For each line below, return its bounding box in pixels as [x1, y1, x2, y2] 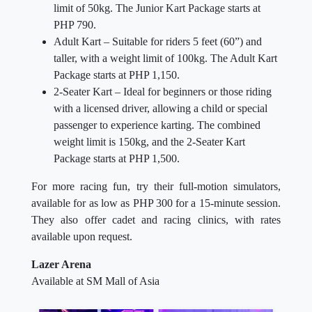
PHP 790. [54, 19, 96, 31]
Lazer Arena [31, 258, 91, 271]
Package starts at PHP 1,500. [54, 153, 180, 165]
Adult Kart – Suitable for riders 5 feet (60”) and [54, 36, 262, 48]
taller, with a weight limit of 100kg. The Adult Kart [54, 52, 277, 65]
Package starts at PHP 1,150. [54, 69, 180, 81]
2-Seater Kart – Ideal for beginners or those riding [54, 86, 272, 98]
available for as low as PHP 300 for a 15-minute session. [31, 197, 281, 210]
